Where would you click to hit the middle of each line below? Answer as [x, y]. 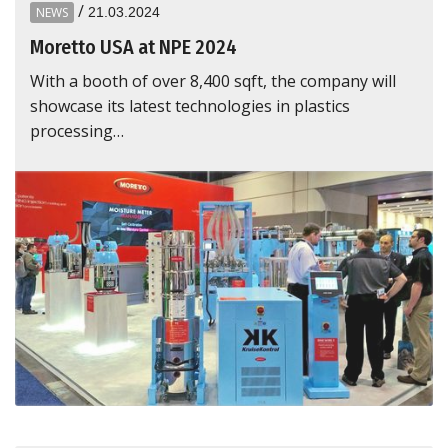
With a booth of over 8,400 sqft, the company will [213, 81]
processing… [77, 131]
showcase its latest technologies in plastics [190, 106]
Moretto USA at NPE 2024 [133, 47]
